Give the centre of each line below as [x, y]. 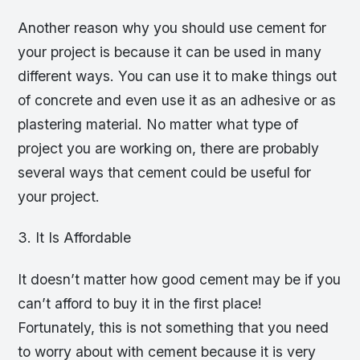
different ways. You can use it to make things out [178, 76]
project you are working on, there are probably [169, 149]
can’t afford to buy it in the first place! [140, 303]
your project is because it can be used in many [170, 52]
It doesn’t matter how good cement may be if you [180, 279]
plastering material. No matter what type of [158, 125]
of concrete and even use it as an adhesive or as [177, 100]
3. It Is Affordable [75, 238]
